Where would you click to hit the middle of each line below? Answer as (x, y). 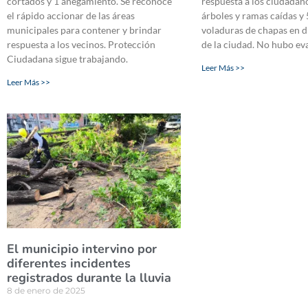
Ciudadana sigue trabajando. (68, 58)
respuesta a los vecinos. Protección (81, 44)
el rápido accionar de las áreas (71, 15)
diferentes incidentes (69, 263)
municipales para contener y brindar (84, 30)
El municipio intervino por (82, 249)
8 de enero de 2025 (46, 290)
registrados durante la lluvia (89, 277)
